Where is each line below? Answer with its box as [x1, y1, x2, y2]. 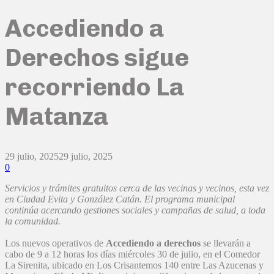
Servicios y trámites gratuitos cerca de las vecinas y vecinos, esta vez [5, 183, 269, 194]
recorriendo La [5, 72, 184, 102]
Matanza [5, 101, 108, 131]
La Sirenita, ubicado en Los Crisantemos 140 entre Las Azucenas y [5, 260, 264, 271]
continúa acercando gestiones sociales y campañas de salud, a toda [5, 205, 265, 216]
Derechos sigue [5, 42, 189, 72]
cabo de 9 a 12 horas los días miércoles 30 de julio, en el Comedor [5, 249, 260, 260]
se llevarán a [201, 238, 251, 249]
